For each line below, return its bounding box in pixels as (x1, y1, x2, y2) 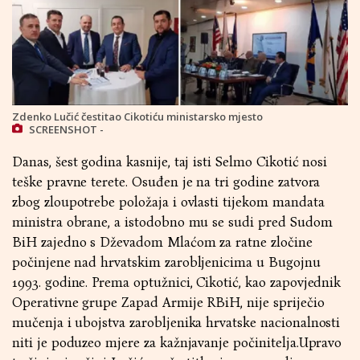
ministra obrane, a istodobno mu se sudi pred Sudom (12, 214, 333, 231)
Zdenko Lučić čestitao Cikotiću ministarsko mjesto (12, 109, 263, 125)
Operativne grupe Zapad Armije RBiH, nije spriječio (12, 294, 325, 312)
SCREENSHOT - (27, 122, 104, 137)
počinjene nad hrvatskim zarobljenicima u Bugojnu (12, 254, 321, 272)
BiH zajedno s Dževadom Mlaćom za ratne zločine (12, 234, 313, 252)
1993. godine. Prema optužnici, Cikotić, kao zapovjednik (12, 274, 342, 292)
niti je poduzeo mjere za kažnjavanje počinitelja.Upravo (12, 334, 342, 352)
